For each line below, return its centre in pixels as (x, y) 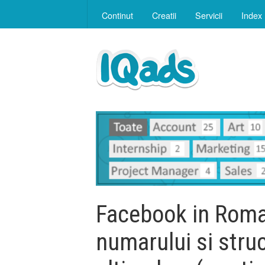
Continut (117, 15)
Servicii (209, 15)
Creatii (164, 15)
